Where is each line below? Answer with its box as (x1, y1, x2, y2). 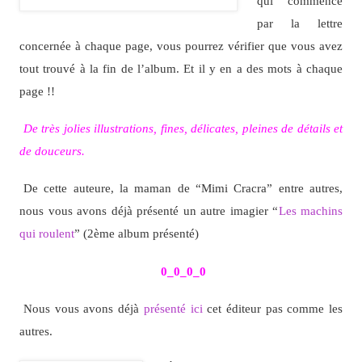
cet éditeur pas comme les (202, 301, 343, 316)
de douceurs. (19, 143, 85, 158)
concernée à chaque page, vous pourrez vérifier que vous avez (19, 38, 343, 53)
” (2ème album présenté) (74, 226, 199, 241)
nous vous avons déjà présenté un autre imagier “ (19, 204, 279, 218)
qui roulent (19, 226, 74, 241)
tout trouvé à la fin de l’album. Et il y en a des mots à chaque (19, 61, 343, 75)
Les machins (278, 204, 343, 218)
